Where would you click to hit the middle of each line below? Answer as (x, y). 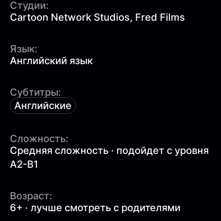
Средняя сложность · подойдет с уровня (109, 150)
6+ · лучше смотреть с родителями (95, 207)
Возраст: (31, 196)
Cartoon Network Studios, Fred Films (97, 17)
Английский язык (51, 60)
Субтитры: (36, 92)
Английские (43, 105)
